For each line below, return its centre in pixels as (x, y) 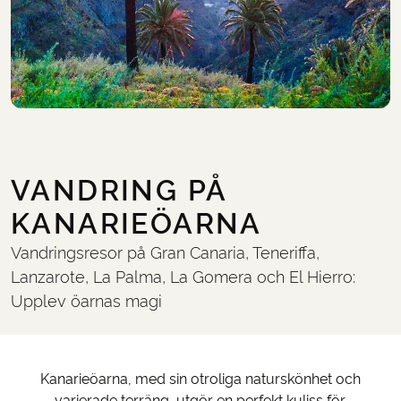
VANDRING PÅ (119, 190)
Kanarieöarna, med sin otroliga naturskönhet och (200, 380)
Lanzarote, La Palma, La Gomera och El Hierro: (183, 277)
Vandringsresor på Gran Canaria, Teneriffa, (166, 252)
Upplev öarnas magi (87, 301)
